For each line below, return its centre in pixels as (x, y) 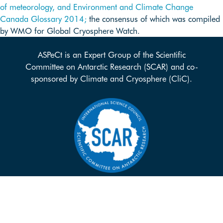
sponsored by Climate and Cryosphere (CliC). (111, 79)
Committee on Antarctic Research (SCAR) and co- (111, 67)
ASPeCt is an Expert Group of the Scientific (111, 55)
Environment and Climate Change (133, 7)
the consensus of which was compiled (155, 19)
